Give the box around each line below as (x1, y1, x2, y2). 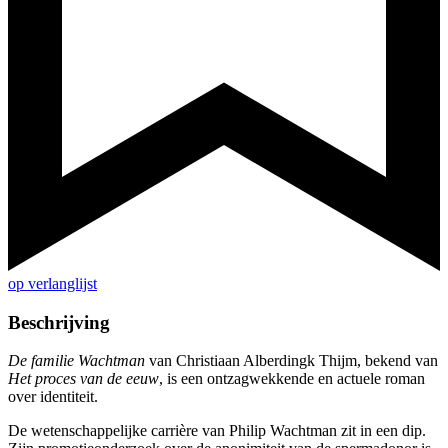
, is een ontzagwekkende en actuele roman (159, 370, 425, 388)
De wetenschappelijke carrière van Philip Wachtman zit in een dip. (8, 422, 426, 440)
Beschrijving (8, 311, 110, 333)
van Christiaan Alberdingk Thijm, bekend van (149, 352, 438, 370)
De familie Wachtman (8, 352, 149, 370)
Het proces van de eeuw (8, 370, 159, 388)
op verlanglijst (8, 275, 97, 293)
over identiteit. (8, 388, 98, 406)
